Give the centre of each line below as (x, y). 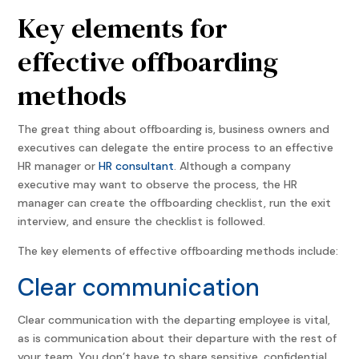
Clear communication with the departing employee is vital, (174, 319)
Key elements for (123, 28)
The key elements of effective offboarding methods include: (178, 250)
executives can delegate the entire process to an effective (176, 147)
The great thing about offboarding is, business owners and (174, 129)
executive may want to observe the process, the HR (158, 184)
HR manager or (58, 165)
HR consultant (137, 165)
